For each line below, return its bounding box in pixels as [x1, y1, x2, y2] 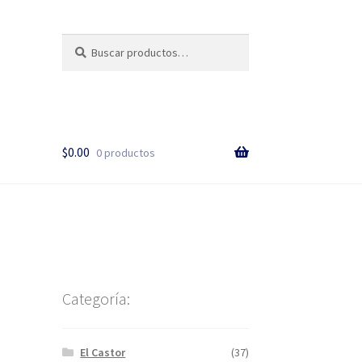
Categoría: [61, 288, 130, 309]
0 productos [95, 145, 155, 160]
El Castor [80, 344, 126, 360]
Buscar [61, 34, 96, 49]
